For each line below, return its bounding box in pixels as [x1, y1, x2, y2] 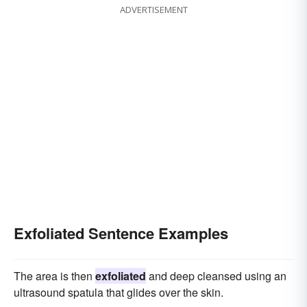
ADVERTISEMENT [119, 3, 188, 16]
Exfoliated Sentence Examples [14, 222, 228, 245]
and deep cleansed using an [146, 268, 286, 284]
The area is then [14, 268, 95, 284]
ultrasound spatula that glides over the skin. [14, 284, 223, 301]
